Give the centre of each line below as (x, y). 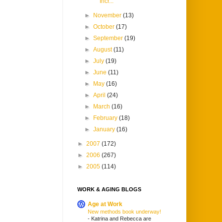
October (105, 27)
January (105, 130)
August (104, 50)
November (108, 16)
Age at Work (105, 204)
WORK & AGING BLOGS (109, 190)
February (106, 118)
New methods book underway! (124, 212)
